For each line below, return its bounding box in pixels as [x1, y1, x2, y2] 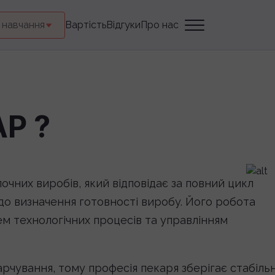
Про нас [140, 18, 179, 31]
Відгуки [106, 18, 141, 31]
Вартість [64, 18, 106, 31]
